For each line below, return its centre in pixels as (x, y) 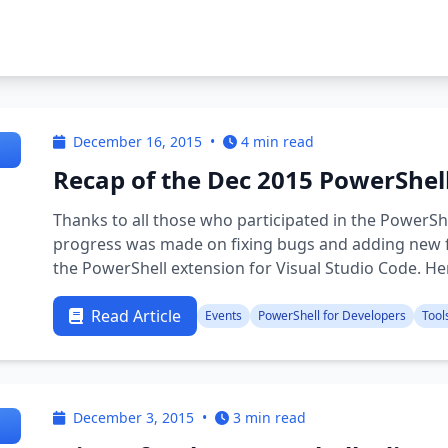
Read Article (136, 316)
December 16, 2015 (138, 141)
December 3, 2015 (134, 417)
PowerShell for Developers (332, 315)
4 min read (278, 141)
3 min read (270, 417)
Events (224, 315)
